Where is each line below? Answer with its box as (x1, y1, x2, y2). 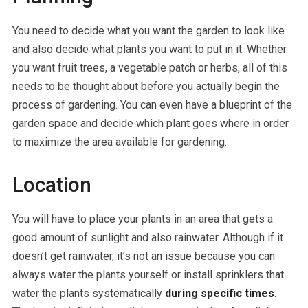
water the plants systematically (12, 286, 165, 300)
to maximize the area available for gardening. (12, 135, 227, 148)
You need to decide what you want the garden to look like (12, 23, 285, 37)
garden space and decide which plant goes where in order (12, 116, 289, 130)
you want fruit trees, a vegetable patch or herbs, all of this (12, 60, 287, 74)
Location (12, 172, 91, 197)
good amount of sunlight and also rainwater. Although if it (12, 230, 283, 244)
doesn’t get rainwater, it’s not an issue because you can (12, 249, 275, 263)
